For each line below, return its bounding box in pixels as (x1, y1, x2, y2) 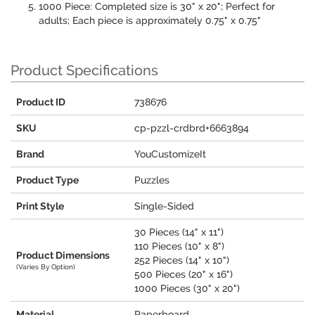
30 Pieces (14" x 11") (134, 226, 224, 238)
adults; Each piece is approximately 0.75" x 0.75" (39, 15, 261, 27)
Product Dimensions (16, 250, 110, 262)
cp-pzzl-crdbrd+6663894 (134, 122, 249, 134)
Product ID (16, 96, 65, 108)
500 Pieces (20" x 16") (134, 269, 233, 281)
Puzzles (134, 174, 169, 186)
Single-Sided (134, 200, 194, 212)
